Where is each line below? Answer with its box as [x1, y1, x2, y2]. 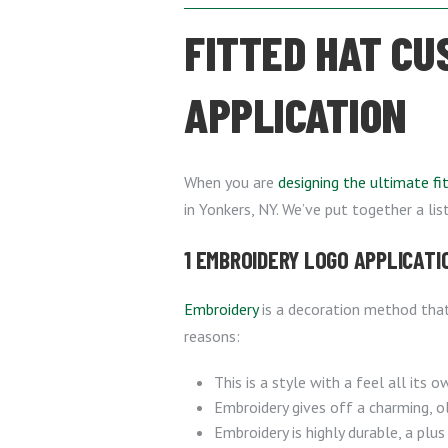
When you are [184, 172, 278, 192]
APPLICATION [184, 85, 407, 143]
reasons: [184, 326, 240, 346]
